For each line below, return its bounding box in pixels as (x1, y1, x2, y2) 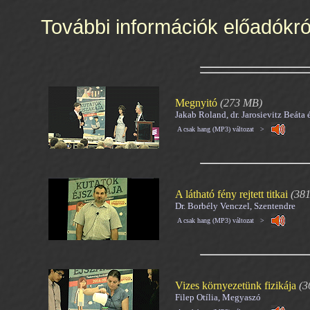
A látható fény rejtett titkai (175, 188, 288, 200)
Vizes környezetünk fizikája (175, 280, 296, 291)
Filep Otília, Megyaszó (175, 292, 261, 302)
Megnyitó (175, 97, 217, 109)
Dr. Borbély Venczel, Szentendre (175, 201, 295, 211)
